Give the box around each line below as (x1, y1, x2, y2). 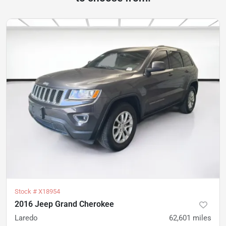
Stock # (15, 188, 38, 195)
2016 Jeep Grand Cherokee (15, 199, 114, 209)
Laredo (15, 213, 38, 222)
